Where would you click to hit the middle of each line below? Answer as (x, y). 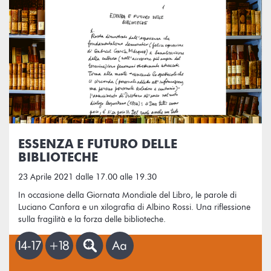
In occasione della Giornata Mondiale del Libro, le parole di (127, 195)
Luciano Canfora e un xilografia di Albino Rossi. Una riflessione (134, 207)
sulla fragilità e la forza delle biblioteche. (92, 219)
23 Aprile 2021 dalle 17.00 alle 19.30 (87, 177)
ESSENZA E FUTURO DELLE (98, 145)
